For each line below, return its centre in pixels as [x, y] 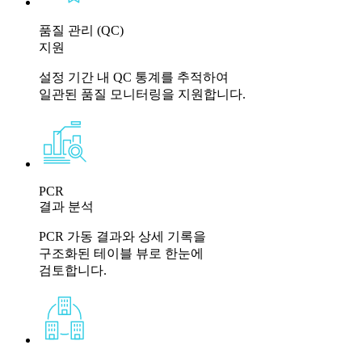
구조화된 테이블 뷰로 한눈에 [121, 253]
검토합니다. [73, 270]
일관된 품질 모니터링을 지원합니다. [142, 94]
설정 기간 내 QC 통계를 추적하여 [134, 77]
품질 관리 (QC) [81, 30]
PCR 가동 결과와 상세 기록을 [122, 236]
